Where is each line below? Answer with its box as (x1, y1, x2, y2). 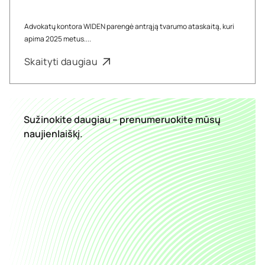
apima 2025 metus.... (24, 34, 91, 44)
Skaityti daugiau (24, 55, 100, 68)
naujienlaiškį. (24, 127, 83, 140)
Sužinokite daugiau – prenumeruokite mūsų (24, 113, 221, 126)
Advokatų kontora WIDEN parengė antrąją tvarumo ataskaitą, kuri (24, 21, 234, 31)
